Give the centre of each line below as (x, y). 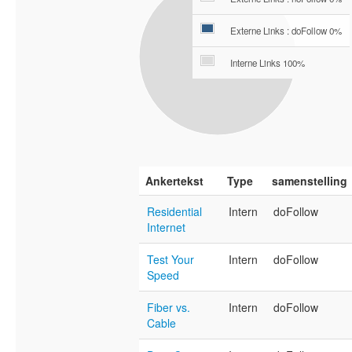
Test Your (170, 260)
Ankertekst (174, 181)
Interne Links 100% (268, 63)
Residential (174, 212)
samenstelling (310, 181)
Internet (166, 227)
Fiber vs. (169, 308)
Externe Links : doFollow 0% (286, 31)
